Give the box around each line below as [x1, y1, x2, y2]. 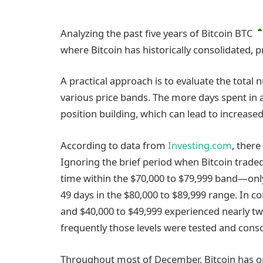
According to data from [60, 138, 168, 152]
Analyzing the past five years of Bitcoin [60, 26, 235, 40]
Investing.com [168, 138, 232, 152]
